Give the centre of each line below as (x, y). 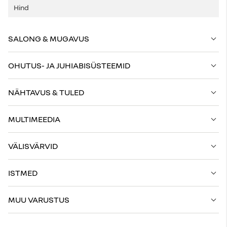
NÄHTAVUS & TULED (46, 92)
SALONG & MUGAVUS (49, 39)
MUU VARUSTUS (39, 200)
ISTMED (23, 173)
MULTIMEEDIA (34, 119)
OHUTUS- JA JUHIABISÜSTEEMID (69, 65)
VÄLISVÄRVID (33, 146)
